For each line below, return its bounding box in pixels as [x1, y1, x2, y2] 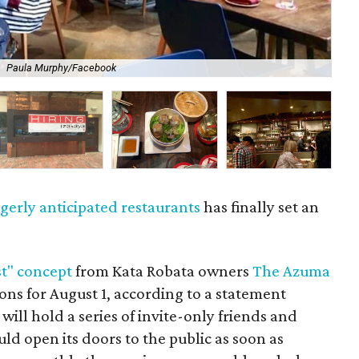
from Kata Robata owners [72, 261, 253, 280]
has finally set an [200, 197, 320, 216]
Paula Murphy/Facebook [6, 62, 117, 75]
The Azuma [252, 261, 331, 280]
